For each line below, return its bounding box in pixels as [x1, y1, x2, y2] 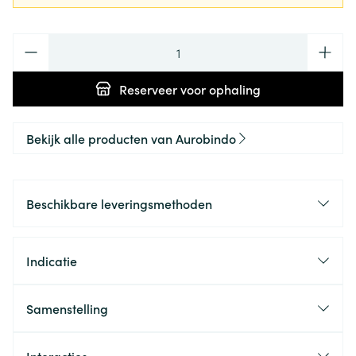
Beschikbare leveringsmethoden [26, 195, 212, 212]
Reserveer [119, 80, 177, 98]
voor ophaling [177, 80, 261, 98]
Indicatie [26, 252, 77, 269]
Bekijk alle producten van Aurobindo [26, 130, 236, 147]
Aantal [12, 33, 50, 50]
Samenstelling [26, 300, 108, 317]
